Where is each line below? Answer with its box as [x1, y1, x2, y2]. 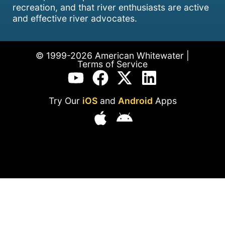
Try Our [48, 95, 82, 106]
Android [118, 95, 153, 106]
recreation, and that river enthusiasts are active [13, 2, 209, 13]
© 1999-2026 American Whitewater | [36, 50, 189, 61]
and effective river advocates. [13, 13, 137, 24]
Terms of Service [77, 58, 148, 69]
